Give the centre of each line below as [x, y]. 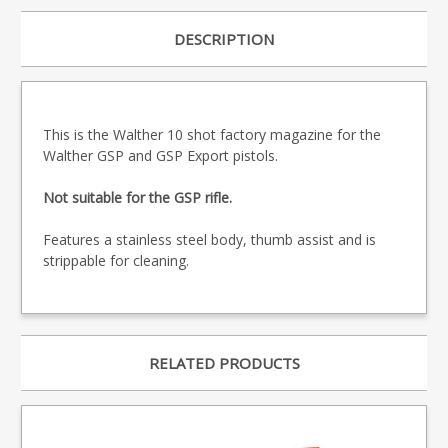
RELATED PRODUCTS [224, 363]
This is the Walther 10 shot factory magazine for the [212, 135]
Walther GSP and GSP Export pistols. [160, 156]
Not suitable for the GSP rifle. [137, 198]
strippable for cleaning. [116, 261]
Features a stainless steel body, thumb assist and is [209, 240]
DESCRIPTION [224, 39]
